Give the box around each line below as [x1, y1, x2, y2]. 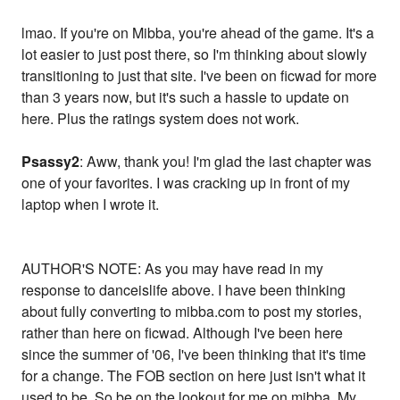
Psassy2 [21, 151, 80, 172]
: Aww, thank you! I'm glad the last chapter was [79, 151, 372, 172]
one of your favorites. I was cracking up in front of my [21, 172, 351, 194]
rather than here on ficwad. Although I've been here [21, 322, 344, 344]
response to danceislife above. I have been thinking [21, 279, 346, 301]
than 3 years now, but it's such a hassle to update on [21, 87, 350, 108]
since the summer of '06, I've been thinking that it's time [21, 344, 367, 365]
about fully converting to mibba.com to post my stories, [21, 301, 362, 322]
